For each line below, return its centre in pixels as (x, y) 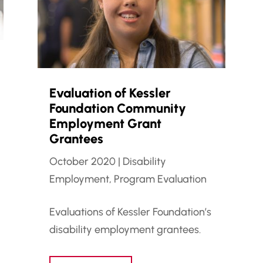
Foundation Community (117, 108)
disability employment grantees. (125, 229)
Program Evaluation (160, 179)
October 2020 (82, 161)
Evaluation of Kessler (110, 93)
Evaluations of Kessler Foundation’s (130, 212)
